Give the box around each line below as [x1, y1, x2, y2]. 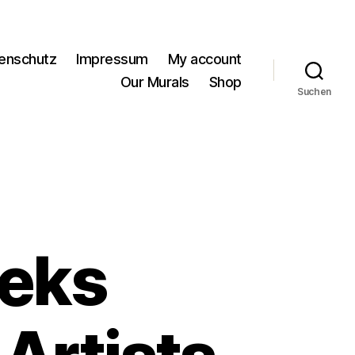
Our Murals [120, 73, 189, 90]
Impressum [76, 50, 148, 67]
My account [167, 50, 242, 67]
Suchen [296, 85, 332, 97]
